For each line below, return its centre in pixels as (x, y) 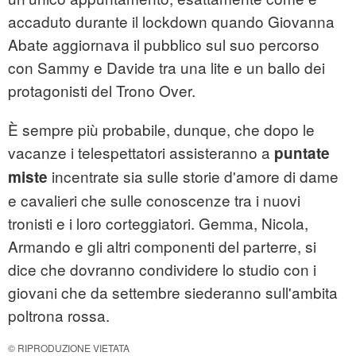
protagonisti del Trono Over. (102, 91)
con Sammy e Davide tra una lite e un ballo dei (166, 68)
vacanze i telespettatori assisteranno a (141, 153)
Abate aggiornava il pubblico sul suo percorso (164, 44)
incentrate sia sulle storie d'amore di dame (193, 176)
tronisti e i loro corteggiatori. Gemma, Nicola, (158, 223)
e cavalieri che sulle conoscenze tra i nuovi (154, 200)
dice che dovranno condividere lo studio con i (162, 269)
